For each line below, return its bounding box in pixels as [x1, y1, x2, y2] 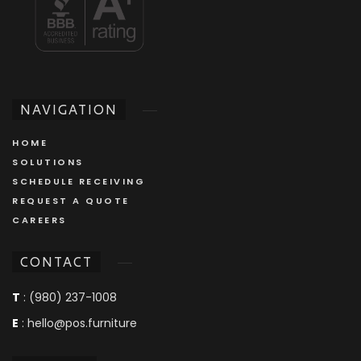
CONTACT [20, 252, 93, 270]
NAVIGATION [20, 100, 118, 118]
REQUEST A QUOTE [12, 193, 130, 207]
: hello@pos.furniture [19, 314, 137, 331]
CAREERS [12, 213, 67, 226]
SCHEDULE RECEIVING [12, 174, 145, 188]
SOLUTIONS [12, 155, 84, 168]
